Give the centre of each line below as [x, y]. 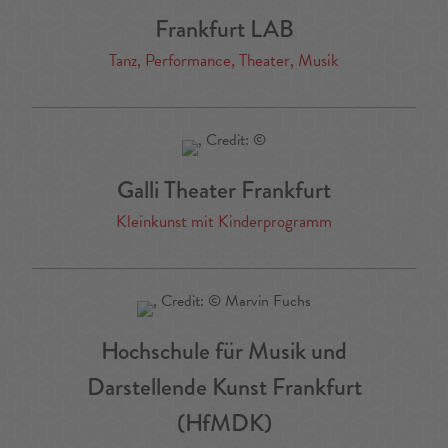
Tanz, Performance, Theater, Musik [224, 61]
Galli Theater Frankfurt [224, 190]
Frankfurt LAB [224, 29]
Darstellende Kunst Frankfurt [224, 387]
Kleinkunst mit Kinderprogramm [224, 222]
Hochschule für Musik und [224, 351]
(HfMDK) [224, 423]
